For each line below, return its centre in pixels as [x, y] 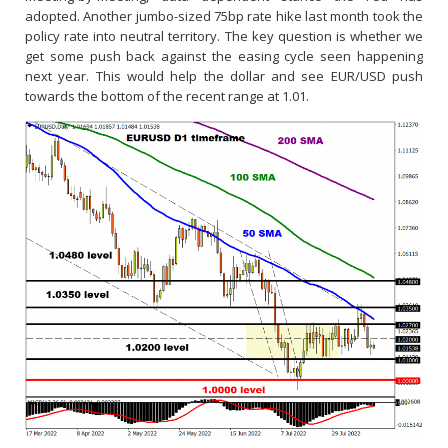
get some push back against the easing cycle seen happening [224, 55]
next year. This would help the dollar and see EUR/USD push [224, 75]
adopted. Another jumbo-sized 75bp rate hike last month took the [224, 15]
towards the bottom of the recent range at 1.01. [167, 95]
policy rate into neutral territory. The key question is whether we [224, 35]
